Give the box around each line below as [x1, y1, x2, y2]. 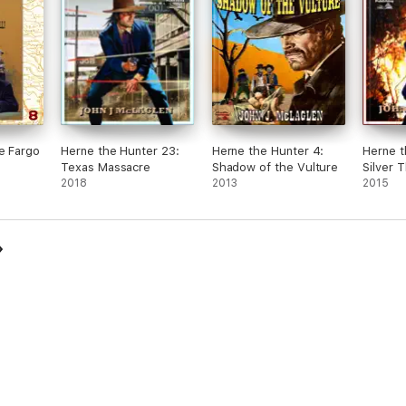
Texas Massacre [61, 160, 151, 174]
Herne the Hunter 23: [61, 144, 179, 158]
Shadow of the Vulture [211, 160, 339, 174]
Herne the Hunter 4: [211, 144, 324, 158]
